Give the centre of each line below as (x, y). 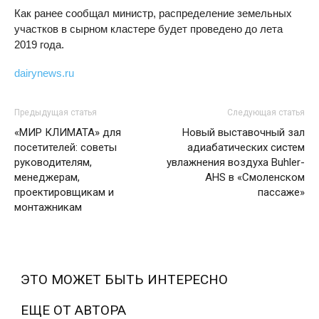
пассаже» (281, 193)
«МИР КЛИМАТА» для (68, 133)
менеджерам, (47, 178)
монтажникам (48, 208)
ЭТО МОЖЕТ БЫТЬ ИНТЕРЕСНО (124, 280)
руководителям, (53, 163)
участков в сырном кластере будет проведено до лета (148, 29)
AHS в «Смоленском (255, 178)
